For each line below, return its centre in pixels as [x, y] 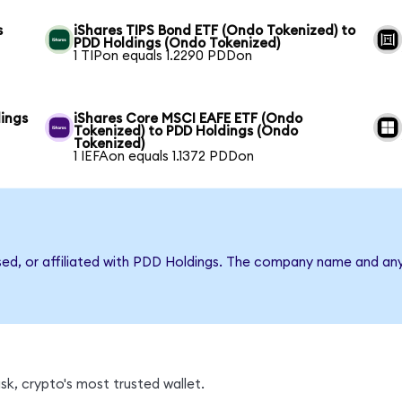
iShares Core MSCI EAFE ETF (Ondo [188, 118]
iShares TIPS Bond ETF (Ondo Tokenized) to [215, 31]
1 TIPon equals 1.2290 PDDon [163, 56]
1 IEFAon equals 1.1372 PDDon [164, 156]
